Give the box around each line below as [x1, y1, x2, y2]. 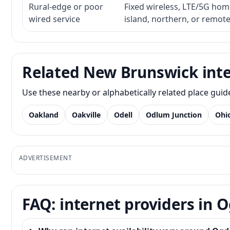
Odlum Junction [146, 110, 202, 120]
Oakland [29, 110, 59, 120]
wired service [29, 13, 80, 25]
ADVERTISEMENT [19, 154, 72, 162]
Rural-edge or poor [29, 1, 103, 12]
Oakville [72, 110, 101, 120]
